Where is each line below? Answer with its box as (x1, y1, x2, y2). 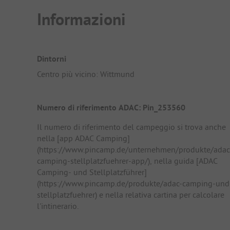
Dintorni (37, 53, 66, 64)
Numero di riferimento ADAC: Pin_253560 (37, 102, 185, 113)
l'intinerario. (37, 201, 79, 212)
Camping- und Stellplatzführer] (37, 167, 147, 178)
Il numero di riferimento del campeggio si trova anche (37, 122, 226, 132)
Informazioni (37, 9, 126, 30)
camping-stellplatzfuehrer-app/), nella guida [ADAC (37, 156, 218, 166)
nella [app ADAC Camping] (37, 133, 130, 144)
